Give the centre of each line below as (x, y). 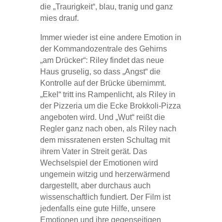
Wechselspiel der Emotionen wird (99, 163)
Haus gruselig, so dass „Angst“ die (100, 71)
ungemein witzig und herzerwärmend (105, 174)
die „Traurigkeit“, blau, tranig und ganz (106, 6)
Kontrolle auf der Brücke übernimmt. (103, 83)
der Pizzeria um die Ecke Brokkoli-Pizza (110, 106)
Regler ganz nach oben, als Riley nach (108, 128)
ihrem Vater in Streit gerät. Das (93, 151)
